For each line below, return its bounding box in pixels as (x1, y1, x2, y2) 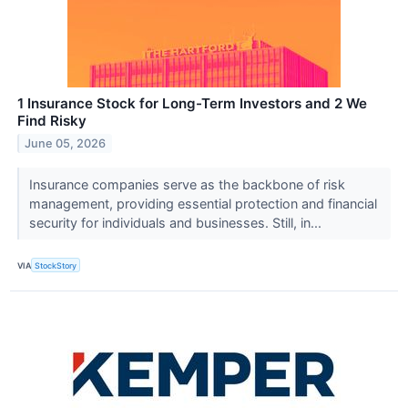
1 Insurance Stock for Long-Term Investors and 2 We (17, 95, 367, 113)
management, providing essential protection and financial (28, 196, 377, 212)
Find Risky (17, 112, 87, 130)
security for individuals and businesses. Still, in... (28, 215, 325, 231)
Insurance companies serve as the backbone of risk (28, 177, 345, 193)
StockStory (35, 260, 77, 270)
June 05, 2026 (25, 136, 107, 150)
